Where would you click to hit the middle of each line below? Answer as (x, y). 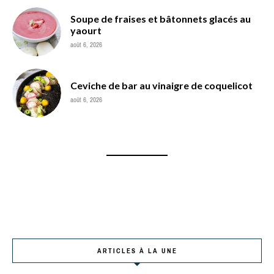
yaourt (86, 30)
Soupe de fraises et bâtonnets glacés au (161, 18)
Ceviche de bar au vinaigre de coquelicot (161, 85)
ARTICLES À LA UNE (137, 250)
